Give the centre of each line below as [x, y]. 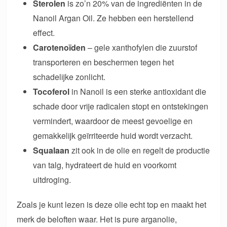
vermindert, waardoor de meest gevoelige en [113, 121]
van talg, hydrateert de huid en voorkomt [105, 165]
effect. [44, 33]
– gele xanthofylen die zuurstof [142, 48]
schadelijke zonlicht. [69, 77]
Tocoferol [51, 92]
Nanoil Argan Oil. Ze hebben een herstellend [113, 18]
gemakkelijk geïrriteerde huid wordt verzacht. [113, 136]
